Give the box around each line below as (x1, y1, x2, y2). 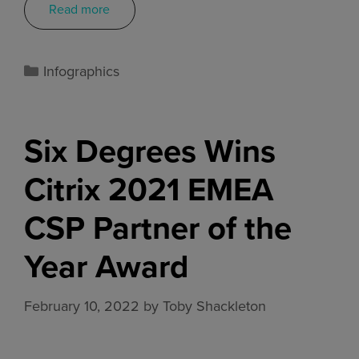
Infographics (42, 60, 119, 82)
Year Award (24, 242, 188, 290)
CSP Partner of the (24, 204, 292, 252)
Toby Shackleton (163, 295, 266, 317)
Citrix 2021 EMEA (24, 165, 273, 213)
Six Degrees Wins (24, 127, 276, 175)
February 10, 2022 (24, 295, 139, 317)
